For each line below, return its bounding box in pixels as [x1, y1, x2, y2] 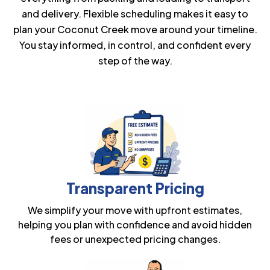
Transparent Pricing [66, 179, 204, 198]
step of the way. [98, 54, 172, 67]
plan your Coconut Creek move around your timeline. [13, 23, 257, 36]
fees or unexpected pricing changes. [49, 233, 221, 246]
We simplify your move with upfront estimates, [28, 204, 242, 217]
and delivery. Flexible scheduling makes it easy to [22, 7, 248, 20]
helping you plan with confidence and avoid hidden [18, 218, 252, 231]
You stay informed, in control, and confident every [19, 39, 251, 52]
